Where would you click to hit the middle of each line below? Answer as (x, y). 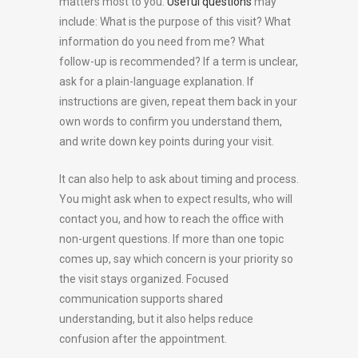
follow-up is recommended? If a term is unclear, (179, 62)
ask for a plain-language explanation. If (157, 82)
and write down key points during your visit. (167, 142)
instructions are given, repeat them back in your (178, 102)
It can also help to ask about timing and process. (179, 179)
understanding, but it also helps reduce (156, 319)
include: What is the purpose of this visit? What (175, 22)
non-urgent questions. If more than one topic (171, 239)
